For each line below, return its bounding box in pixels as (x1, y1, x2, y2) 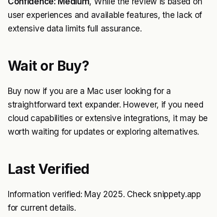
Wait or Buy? (8, 58, 90, 74)
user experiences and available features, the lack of (8, 10, 202, 20)
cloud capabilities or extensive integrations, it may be (8, 113, 208, 123)
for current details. (8, 203, 76, 213)
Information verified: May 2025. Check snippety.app (8, 189, 201, 199)
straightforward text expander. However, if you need (8, 100, 203, 109)
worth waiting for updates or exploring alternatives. (8, 127, 199, 137)
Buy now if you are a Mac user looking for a (8, 86, 171, 96)
